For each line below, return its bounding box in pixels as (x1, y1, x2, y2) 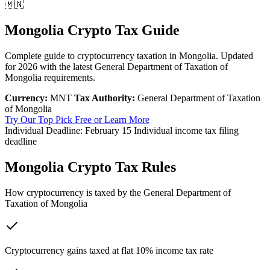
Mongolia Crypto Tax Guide (5, 22, 180, 38)
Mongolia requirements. (5, 72, 95, 83)
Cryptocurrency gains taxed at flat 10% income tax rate (5, 245, 213, 256)
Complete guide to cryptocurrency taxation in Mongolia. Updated (5, 50, 253, 61)
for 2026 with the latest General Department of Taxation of (5, 61, 228, 72)
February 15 (85, 125, 131, 136)
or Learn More (94, 114, 149, 125)
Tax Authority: (74, 92, 135, 103)
